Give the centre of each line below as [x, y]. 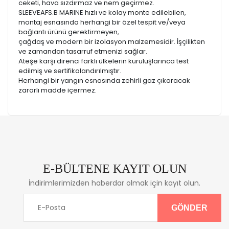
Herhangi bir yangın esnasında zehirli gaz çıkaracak [104, 81]
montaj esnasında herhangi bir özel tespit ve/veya [102, 22]
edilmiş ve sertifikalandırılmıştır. [70, 71]
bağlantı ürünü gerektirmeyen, [69, 32]
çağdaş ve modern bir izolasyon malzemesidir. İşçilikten [112, 42]
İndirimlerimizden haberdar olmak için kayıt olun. [114, 183]
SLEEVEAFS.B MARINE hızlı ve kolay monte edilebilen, [102, 13]
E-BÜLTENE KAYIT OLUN [114, 169]
